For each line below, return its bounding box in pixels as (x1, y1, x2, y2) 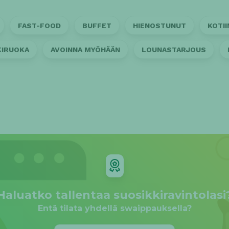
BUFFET (82, 21, 111, 30)
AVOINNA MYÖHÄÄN (51, 45, 120, 54)
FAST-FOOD (18, 21, 61, 30)
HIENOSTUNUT (133, 21, 186, 30)
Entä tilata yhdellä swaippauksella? (37, 203, 192, 213)
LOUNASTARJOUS (142, 45, 206, 54)
